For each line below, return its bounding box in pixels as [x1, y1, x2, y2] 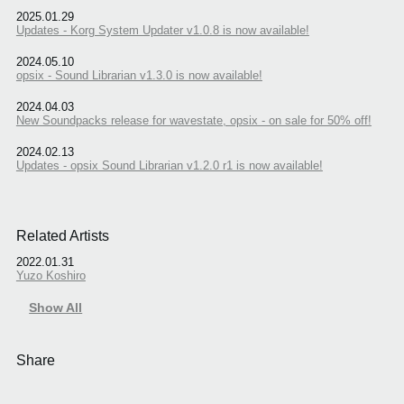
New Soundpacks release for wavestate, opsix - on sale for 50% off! [15, 113, 372, 127]
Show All [29, 300, 83, 316]
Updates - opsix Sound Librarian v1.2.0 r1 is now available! [15, 158, 323, 172]
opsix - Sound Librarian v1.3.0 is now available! [15, 68, 262, 82]
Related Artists [15, 227, 109, 243]
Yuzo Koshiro [15, 269, 86, 283]
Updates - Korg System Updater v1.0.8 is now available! [15, 23, 309, 37]
